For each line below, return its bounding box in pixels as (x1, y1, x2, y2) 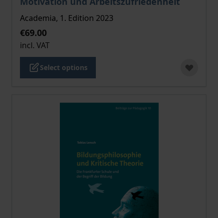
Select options (40, 63, 88, 72)
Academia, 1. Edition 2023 (20, 13, 113, 23)
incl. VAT (20, 40, 50, 51)
